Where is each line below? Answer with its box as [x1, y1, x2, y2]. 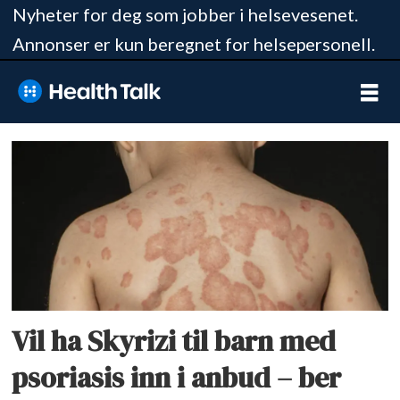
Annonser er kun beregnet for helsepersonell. [12, 33, 375, 54]
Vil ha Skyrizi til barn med [12, 321, 337, 361]
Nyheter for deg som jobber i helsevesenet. [12, 4, 358, 25]
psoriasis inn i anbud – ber [12, 357, 342, 397]
